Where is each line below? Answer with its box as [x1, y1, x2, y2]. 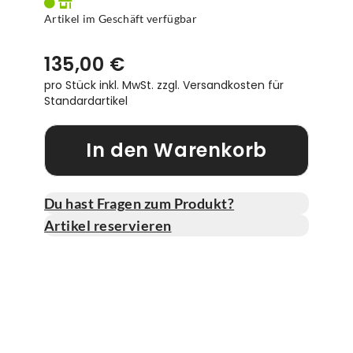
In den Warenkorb [86, 137, 267, 163]
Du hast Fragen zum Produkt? [44, 195, 235, 212]
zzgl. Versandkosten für [157, 77, 284, 93]
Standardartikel [44, 93, 128, 109]
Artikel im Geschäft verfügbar [44, 12, 198, 25]
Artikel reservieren [44, 217, 172, 234]
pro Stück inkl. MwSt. [44, 77, 157, 93]
